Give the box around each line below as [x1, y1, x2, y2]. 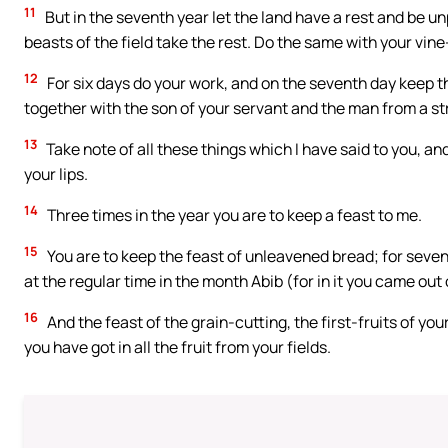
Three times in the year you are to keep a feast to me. [44, 204, 422, 227]
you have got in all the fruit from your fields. [24, 336, 331, 358]
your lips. [24, 163, 88, 186]
